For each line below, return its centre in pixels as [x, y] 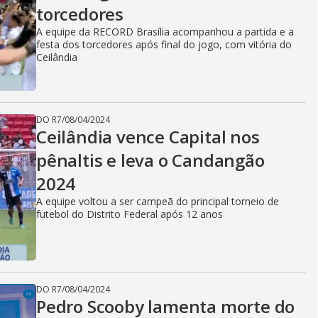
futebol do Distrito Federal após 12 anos [130, 214]
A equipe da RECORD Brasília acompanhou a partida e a [165, 32]
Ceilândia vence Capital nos [148, 137]
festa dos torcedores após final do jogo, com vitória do [164, 44]
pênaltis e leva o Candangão [150, 160]
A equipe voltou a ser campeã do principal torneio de [158, 201]
